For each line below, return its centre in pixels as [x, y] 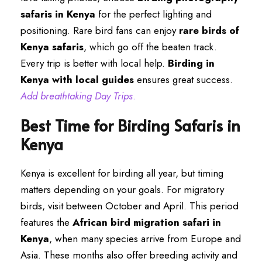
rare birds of [209, 30]
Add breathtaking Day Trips [77, 96]
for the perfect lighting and [154, 14]
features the [46, 222]
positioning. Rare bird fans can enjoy [100, 30]
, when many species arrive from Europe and [145, 239]
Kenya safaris [52, 47]
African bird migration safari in [147, 222]
